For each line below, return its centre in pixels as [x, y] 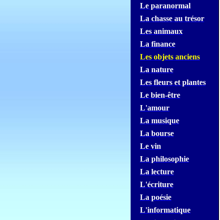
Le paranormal [165, 6]
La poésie [155, 197]
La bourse [157, 133]
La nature [156, 69]
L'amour [154, 108]
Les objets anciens [170, 57]
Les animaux [161, 31]
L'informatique [165, 210]
